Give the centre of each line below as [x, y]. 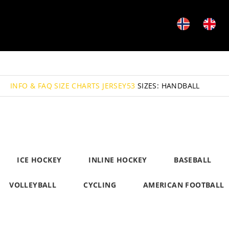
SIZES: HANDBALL [168, 86]
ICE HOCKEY [39, 160]
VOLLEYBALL [33, 185]
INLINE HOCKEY [118, 160]
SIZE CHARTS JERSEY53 [95, 86]
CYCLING [100, 185]
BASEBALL [193, 160]
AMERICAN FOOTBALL [184, 185]
